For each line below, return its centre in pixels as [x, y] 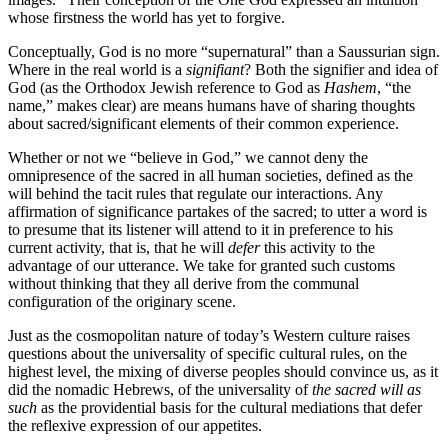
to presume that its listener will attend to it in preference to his [200, 230]
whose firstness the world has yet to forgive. [146, 18]
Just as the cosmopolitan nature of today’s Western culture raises [209, 336]
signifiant [215, 70]
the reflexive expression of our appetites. [135, 426]
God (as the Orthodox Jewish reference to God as [166, 88]
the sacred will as [366, 390]
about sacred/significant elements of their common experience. [203, 124]
